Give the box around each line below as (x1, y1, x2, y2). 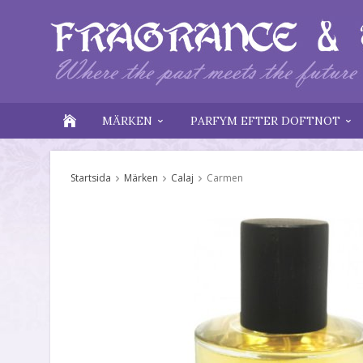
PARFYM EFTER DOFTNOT (190, 113, 340, 128)
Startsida (70, 171, 111, 185)
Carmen (207, 171, 243, 185)
